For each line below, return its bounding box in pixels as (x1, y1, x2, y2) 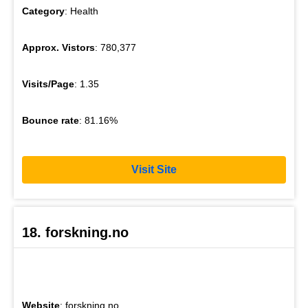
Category (22, 5, 65, 16)
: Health (65, 5, 98, 16)
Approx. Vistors (22, 41, 95, 53)
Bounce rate (22, 114, 79, 126)
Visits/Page (22, 78, 74, 89)
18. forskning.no (22, 224, 129, 240)
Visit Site (131, 164, 177, 176)
